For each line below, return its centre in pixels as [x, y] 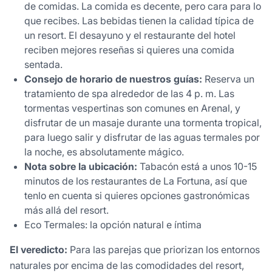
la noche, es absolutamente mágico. [104, 152]
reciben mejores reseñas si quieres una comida [129, 50]
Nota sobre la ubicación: [81, 167]
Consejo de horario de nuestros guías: [113, 79]
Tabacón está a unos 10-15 [197, 167]
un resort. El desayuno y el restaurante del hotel [130, 36]
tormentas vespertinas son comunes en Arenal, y [132, 108]
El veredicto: [39, 250]
